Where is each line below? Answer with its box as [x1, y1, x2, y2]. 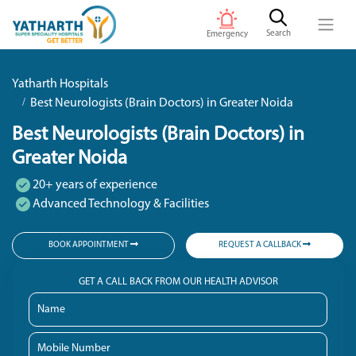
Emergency [206, 29, 248, 39]
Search [265, 29, 291, 39]
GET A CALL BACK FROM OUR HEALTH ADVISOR [78, 277, 278, 287]
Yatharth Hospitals [12, 78, 108, 91]
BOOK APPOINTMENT [48, 241, 130, 250]
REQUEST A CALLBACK [218, 241, 303, 250]
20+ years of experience [30, 179, 157, 192]
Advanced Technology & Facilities [30, 198, 209, 211]
